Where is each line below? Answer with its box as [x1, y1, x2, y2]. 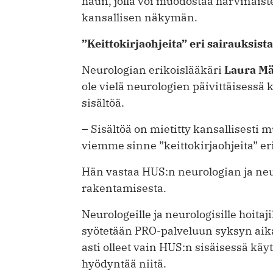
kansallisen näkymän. [82, 10, 197, 24]
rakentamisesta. [82, 180, 166, 195]
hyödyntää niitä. [82, 256, 166, 271]
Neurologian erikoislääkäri [82, 62, 224, 77]
